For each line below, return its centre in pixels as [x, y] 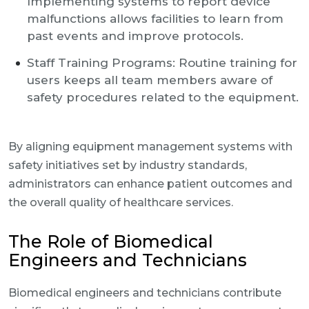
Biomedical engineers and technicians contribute [145, 293]
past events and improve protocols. [135, 36]
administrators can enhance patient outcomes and [150, 184]
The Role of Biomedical [111, 241]
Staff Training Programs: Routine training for [162, 63]
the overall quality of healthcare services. [121, 202]
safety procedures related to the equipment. [163, 97]
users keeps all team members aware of [150, 80]
